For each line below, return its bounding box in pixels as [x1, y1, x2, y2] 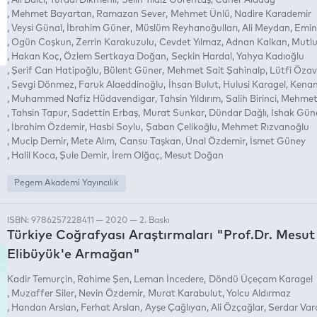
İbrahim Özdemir [11, 122, 86, 132]
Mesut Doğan [163, 151, 224, 161]
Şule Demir [59, 151, 108, 161]
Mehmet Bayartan [11, 9, 93, 19]
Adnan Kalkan [225, 38, 287, 47]
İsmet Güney [249, 137, 306, 146]
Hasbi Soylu [89, 122, 142, 132]
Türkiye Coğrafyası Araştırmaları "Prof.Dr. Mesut [7, 229, 315, 242]
